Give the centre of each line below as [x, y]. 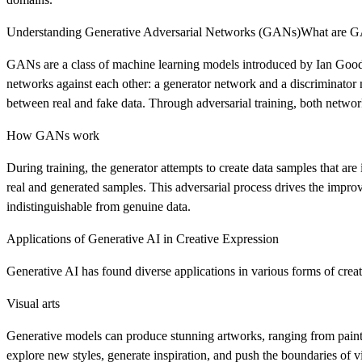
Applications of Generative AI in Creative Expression [143, 238]
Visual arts [33, 303]
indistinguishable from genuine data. [99, 206]
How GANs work [53, 135]
